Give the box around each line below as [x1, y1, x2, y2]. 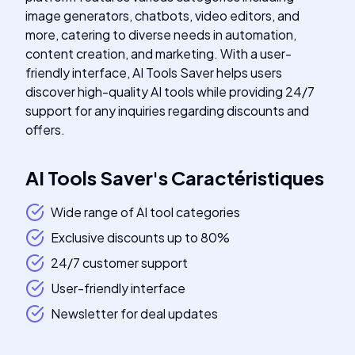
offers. [25, 121, 65, 138]
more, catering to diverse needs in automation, [25, 26, 296, 43]
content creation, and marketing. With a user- [25, 45, 292, 62]
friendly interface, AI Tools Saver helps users [25, 64, 282, 81]
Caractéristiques [171, 166, 324, 189]
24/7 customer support [51, 254, 188, 271]
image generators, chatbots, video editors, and [25, 7, 300, 24]
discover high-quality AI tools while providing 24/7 [25, 83, 315, 100]
